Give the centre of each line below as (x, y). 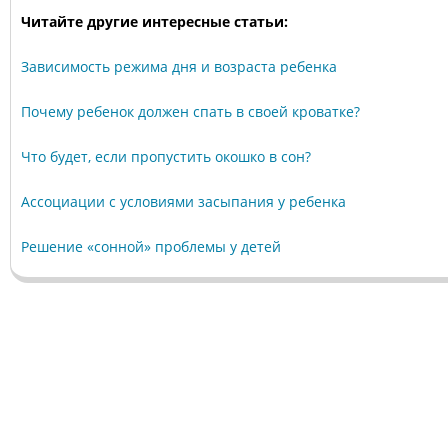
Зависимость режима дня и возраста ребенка (179, 66)
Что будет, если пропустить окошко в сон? (166, 156)
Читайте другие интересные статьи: (154, 21)
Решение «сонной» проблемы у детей (151, 246)
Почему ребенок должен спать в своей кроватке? (190, 111)
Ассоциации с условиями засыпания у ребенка (183, 201)
